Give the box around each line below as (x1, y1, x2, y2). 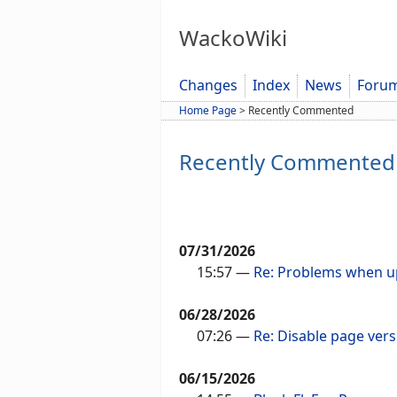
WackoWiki (179, 23, 287, 53)
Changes (179, 75, 237, 96)
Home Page (179, 103, 237, 119)
